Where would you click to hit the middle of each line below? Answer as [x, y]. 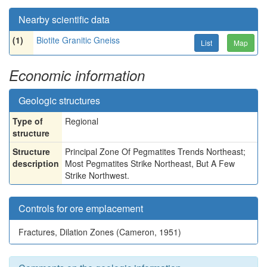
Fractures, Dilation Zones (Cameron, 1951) [100, 232]
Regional [82, 121]
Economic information [77, 75]
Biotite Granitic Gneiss [78, 40]
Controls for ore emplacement [81, 208]
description [36, 163]
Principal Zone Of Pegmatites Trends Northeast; [155, 151]
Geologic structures [59, 100]
